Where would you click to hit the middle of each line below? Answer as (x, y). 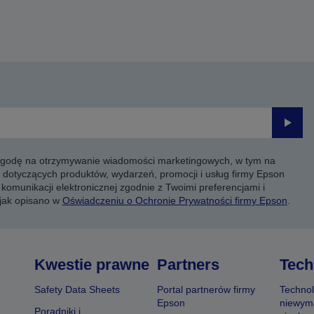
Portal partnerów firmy (206, 289)
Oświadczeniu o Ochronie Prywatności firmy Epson (175, 200)
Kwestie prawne (92, 265)
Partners (188, 265)
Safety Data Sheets (77, 289)
